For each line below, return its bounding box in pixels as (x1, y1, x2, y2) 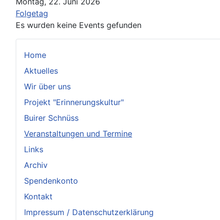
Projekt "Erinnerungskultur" (24, 97, 124, 107)
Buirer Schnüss (24, 112, 79, 123)
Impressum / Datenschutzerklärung (24, 207, 154, 217)
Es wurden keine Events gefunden (16, 20, 141, 30)
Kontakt (24, 191, 53, 201)
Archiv (24, 160, 48, 170)
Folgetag (16, 8, 48, 18)
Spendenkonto (24, 175, 78, 186)
